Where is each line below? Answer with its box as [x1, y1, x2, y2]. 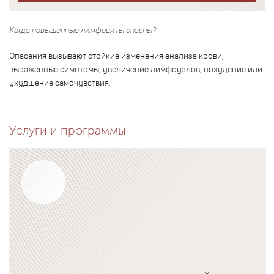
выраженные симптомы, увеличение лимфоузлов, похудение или [9, 62, 262, 75]
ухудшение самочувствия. [9, 76, 111, 88]
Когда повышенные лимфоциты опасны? [9, 23, 156, 35]
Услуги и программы [9, 122, 126, 138]
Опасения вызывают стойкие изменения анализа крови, [9, 49, 224, 61]
